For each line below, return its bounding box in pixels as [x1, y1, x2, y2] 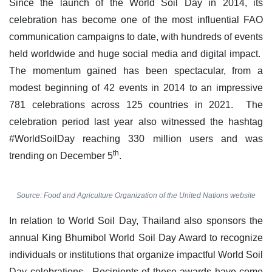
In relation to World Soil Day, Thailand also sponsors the [9, 215, 263, 226]
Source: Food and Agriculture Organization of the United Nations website [16, 191, 256, 200]
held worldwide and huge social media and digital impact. [9, 48, 263, 59]
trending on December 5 [9, 150, 113, 161]
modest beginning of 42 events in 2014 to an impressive [9, 82, 263, 93]
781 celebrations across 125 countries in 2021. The [9, 99, 263, 110]
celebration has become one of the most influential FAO [9, 14, 263, 25]
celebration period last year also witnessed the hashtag [9, 116, 263, 127]
